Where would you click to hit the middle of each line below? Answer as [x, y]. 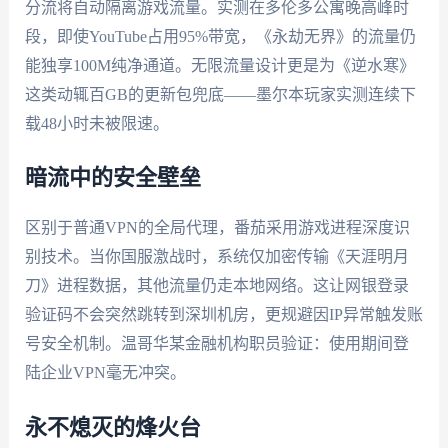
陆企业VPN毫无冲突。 [105, 373]
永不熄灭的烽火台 [112, 427]
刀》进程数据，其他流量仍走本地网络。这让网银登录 [216, 286]
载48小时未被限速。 [96, 123]
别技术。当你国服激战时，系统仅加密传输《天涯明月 [216, 257]
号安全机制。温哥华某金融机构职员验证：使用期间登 [216, 344]
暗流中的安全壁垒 [112, 178]
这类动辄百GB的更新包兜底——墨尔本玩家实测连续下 [220, 94]
